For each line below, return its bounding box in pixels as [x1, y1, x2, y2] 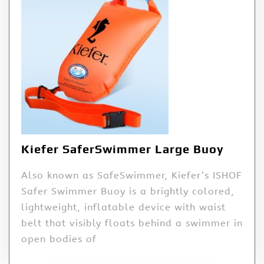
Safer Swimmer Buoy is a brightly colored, [21, 185, 235, 197]
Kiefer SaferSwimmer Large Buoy [21, 141, 224, 156]
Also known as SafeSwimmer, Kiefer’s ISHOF [21, 169, 242, 181]
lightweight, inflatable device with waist [21, 201, 226, 213]
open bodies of [21, 233, 97, 245]
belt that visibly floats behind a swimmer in [21, 217, 243, 229]
